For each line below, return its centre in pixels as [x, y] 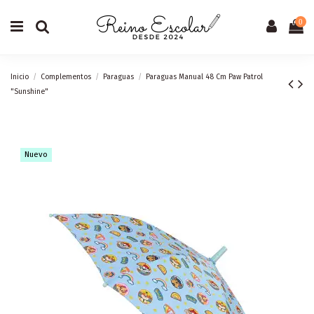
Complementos [66, 76]
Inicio [20, 76]
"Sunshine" [29, 91]
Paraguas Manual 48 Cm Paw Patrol [205, 76]
